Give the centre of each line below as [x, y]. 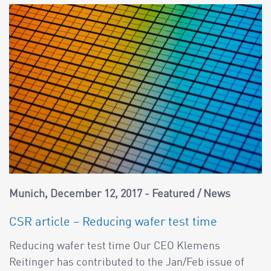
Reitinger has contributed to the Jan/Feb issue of [127, 263]
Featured [173, 194]
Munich [27, 194]
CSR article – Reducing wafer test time [113, 223]
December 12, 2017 [96, 194]
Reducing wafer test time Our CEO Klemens [115, 247]
